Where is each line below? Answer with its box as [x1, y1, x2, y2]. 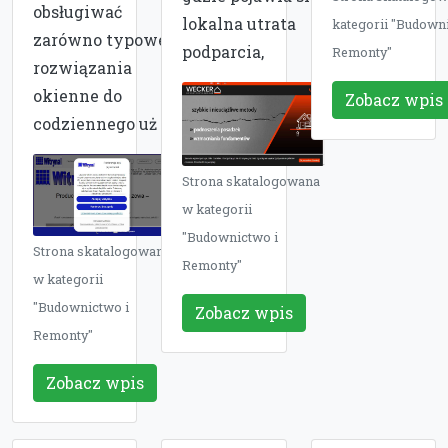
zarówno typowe [33, 29, 167, 51]
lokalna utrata [182, 13, 297, 35]
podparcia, [182, 41, 265, 63]
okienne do [33, 85, 122, 107]
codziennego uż [33, 113, 157, 135]
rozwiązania [33, 57, 132, 79]
